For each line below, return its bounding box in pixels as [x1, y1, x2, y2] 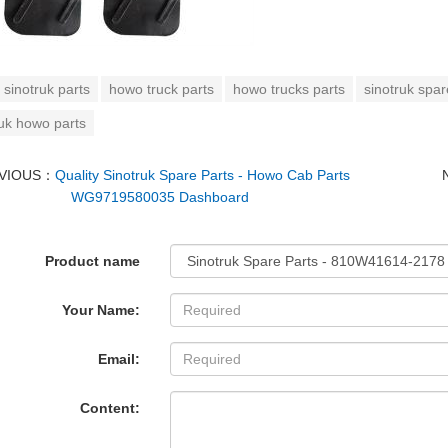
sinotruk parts [4, 81, 90, 97]
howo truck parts [109, 81, 214, 97]
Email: [98, 351, 141, 367]
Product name [45, 253, 141, 269]
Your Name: [62, 302, 141, 318]
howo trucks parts [233, 81, 345, 97]
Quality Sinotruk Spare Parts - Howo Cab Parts [55, 167, 351, 183]
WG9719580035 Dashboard [71, 189, 250, 205]
